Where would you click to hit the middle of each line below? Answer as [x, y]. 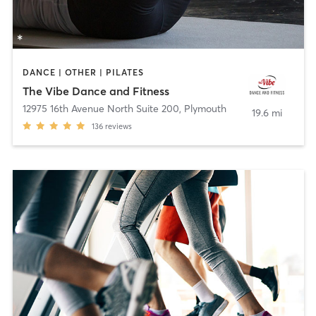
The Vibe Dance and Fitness [96, 91]
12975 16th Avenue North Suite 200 [101, 108]
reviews [118, 126]
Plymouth [205, 108]
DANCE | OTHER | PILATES [83, 73]
